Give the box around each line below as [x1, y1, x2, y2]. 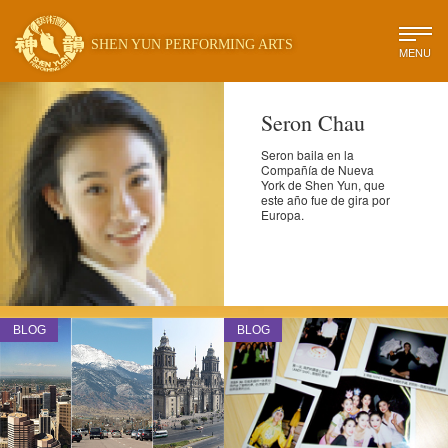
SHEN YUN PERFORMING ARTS [91, 37, 294, 53]
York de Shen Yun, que [261, 176, 386, 194]
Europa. [261, 206, 305, 224]
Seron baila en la [261, 146, 355, 164]
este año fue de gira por [261, 191, 391, 209]
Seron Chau [261, 108, 366, 138]
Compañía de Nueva [261, 161, 375, 179]
